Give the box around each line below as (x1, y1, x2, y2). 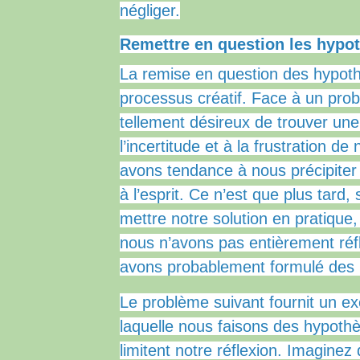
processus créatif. (120, 89, 252, 108)
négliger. (120, 2, 181, 20)
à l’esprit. (120, 186, 190, 204)
